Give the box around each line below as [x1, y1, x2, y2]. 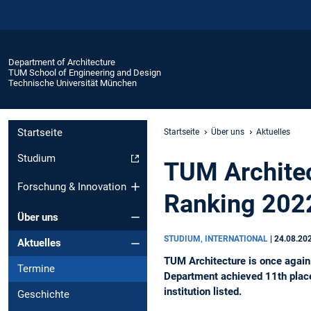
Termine [17, 262, 55, 276]
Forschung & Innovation [17, 180, 126, 193]
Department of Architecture [8, 56, 115, 67]
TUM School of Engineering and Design [8, 67, 161, 78]
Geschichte [17, 288, 69, 301]
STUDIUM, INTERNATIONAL [164, 233, 270, 244]
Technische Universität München [8, 77, 137, 88]
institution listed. [164, 285, 242, 298]
